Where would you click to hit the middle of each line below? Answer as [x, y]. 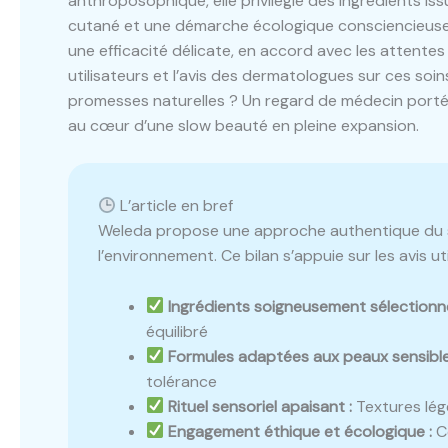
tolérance [181, 381]
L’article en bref [175, 206]
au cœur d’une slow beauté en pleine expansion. [243, 125]
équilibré [177, 331]
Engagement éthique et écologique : [300, 431]
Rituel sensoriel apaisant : [260, 406]
